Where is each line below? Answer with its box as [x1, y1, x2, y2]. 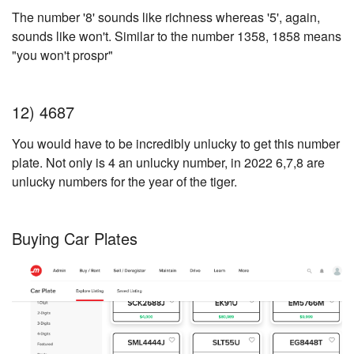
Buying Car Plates [12, 227, 137, 250]
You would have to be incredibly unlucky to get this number [12, 134, 340, 153]
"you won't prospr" [12, 46, 113, 65]
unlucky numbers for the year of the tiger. [12, 172, 240, 191]
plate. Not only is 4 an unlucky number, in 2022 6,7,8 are [12, 153, 325, 172]
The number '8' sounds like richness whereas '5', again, [12, 8, 320, 27]
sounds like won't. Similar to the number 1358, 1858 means [12, 27, 341, 46]
